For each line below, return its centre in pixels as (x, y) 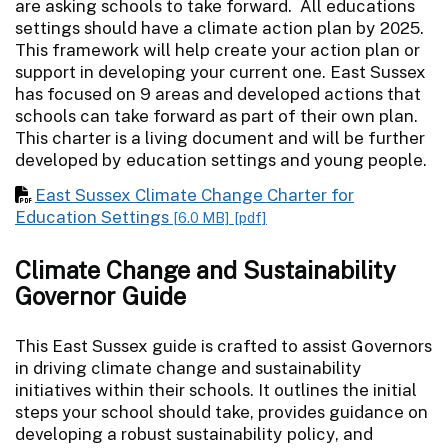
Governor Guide (100, 295)
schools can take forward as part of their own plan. (216, 115)
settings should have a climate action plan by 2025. (219, 27)
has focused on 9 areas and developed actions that (218, 93)
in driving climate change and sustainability (188, 367)
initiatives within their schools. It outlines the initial (216, 389)
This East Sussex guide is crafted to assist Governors (223, 345)
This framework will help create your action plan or (217, 49)
